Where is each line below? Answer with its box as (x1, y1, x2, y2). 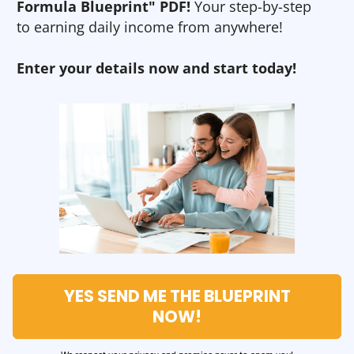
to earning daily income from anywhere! (17, 17, 283, 36)
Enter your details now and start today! (17, 58, 296, 77)
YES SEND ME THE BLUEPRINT (63, 284, 291, 307)
